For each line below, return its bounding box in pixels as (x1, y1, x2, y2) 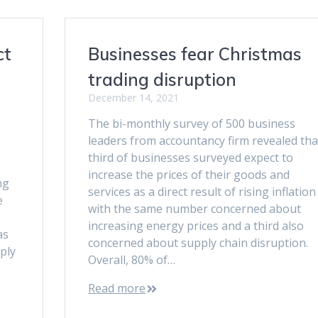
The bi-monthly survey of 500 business (88, 115, 296, 131)
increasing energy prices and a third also (88, 217, 305, 234)
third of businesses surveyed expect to (88, 149, 294, 165)
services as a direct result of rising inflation (88, 183, 317, 199)
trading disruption (88, 68, 237, 90)
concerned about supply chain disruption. (88, 234, 309, 251)
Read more (88, 280, 146, 296)
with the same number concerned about (88, 200, 302, 216)
